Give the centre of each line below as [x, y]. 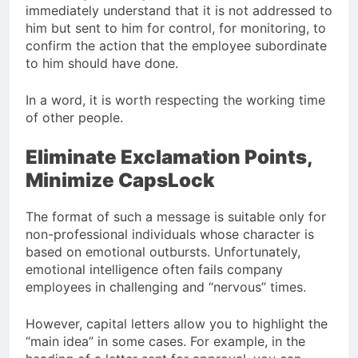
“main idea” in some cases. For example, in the [165, 341]
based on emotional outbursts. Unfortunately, [163, 251]
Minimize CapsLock [120, 180]
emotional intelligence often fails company [154, 269]
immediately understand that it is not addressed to [179, 10]
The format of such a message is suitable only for [176, 216]
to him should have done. [102, 63]
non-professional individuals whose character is [170, 234]
